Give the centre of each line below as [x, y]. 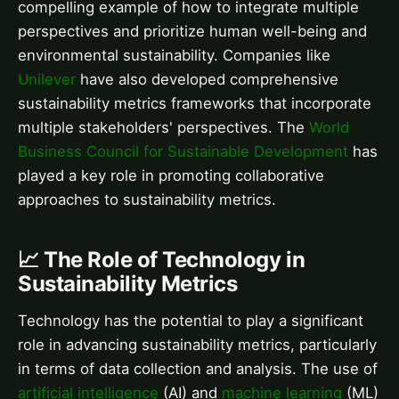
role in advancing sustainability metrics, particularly [197, 345]
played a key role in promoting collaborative [171, 176]
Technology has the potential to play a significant [191, 321]
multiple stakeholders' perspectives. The [163, 128]
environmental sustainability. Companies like [174, 56]
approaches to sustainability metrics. [147, 200]
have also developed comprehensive [207, 80]
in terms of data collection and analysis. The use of [198, 369]
